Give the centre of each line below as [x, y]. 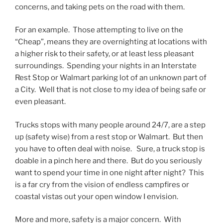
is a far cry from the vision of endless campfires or [102, 184]
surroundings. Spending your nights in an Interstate [106, 66]
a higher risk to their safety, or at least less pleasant [105, 54]
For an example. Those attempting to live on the [99, 30]
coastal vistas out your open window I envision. [97, 196]
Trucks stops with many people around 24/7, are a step [110, 125]
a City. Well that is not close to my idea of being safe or [111, 90]
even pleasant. [40, 102]
